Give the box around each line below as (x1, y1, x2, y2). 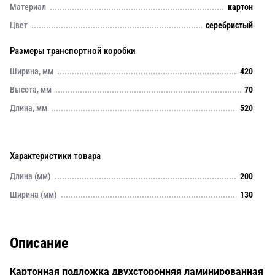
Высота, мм (10, 85, 52, 95)
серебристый (206, 20, 253, 30)
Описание (10, 234, 68, 252)
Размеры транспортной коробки (10, 45, 136, 56)
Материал (10, 2, 46, 12)
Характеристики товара (10, 150, 101, 161)
